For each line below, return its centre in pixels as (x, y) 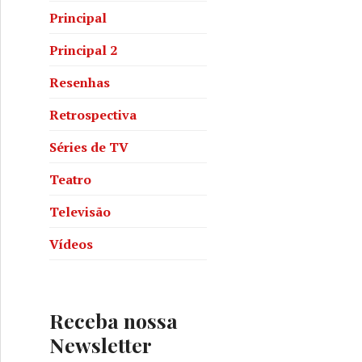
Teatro (70, 179)
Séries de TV (89, 147)
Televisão (80, 211)
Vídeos (71, 244)
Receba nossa (114, 320)
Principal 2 (83, 50)
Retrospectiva (93, 114)
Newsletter (101, 345)
